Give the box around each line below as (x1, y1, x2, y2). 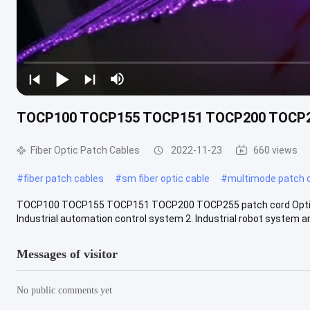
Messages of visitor (17, 246, 118, 261)
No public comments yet (17, 284, 112, 295)
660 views (253, 144, 298, 156)
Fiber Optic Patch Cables (30, 144, 140, 156)
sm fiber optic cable (122, 172, 210, 184)
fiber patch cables (24, 172, 104, 184)
